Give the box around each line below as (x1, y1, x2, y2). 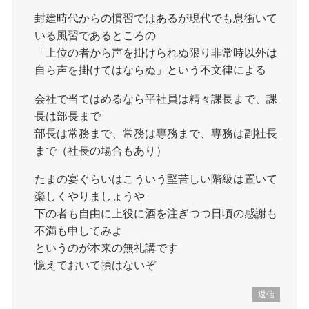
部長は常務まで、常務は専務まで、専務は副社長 (34, 126, 278, 139)
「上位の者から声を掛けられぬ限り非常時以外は (34, 46, 278, 59)
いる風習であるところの (34, 29, 157, 42)
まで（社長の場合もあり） (34, 143, 168, 157)
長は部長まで (34, 109, 101, 122)
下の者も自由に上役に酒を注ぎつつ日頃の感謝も (34, 206, 278, 219)
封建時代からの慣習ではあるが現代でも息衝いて (34, 12, 278, 25)
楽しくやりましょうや (34, 189, 146, 202)
